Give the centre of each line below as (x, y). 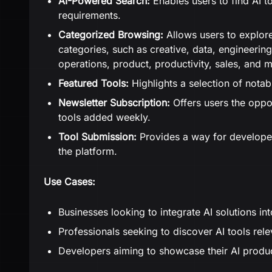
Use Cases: (70, 182)
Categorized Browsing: (111, 35)
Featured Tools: (93, 83)
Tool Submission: (97, 137)
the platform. (88, 151)
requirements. (90, 15)
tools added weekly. (104, 117)
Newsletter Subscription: (114, 103)
